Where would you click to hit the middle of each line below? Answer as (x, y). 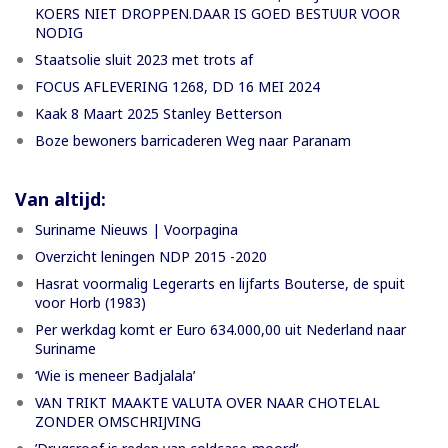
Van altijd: (60, 198)
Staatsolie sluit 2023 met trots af (144, 59)
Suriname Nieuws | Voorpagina (136, 229)
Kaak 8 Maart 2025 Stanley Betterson (158, 113)
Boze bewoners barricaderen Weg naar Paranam (193, 140)
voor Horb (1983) (90, 302)
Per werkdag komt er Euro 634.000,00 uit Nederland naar (220, 329)
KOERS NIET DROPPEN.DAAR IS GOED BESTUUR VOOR (217, 13)
